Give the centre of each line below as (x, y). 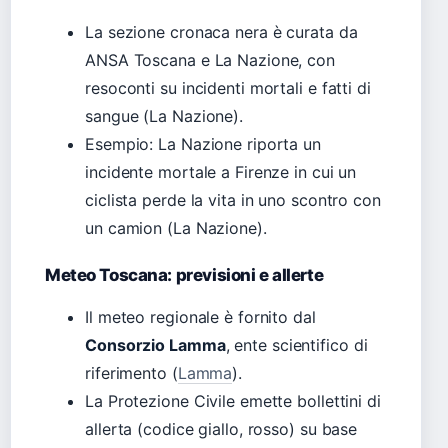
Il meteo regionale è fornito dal (200, 317)
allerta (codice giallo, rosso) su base (221, 429)
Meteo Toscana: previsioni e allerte (184, 275)
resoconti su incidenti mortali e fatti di (228, 88)
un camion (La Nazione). (176, 228)
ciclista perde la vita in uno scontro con (233, 200)
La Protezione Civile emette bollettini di (233, 401)
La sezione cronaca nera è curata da (221, 32)
